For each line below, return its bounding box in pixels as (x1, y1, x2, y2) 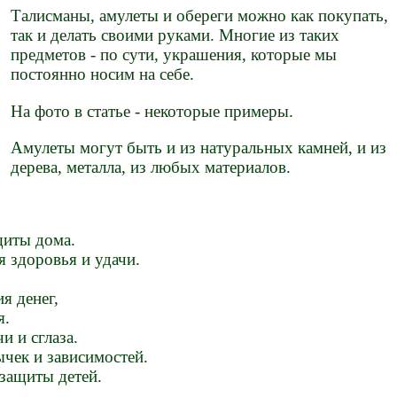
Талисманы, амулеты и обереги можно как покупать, (11, 6, 389, 26)
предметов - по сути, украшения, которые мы (11, 45, 338, 65)
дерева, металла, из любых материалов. (11, 157, 292, 176)
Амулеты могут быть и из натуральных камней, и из (11, 137, 387, 157)
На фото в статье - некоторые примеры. (11, 101, 294, 121)
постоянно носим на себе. (11, 65, 195, 84)
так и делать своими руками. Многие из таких (11, 26, 340, 45)
